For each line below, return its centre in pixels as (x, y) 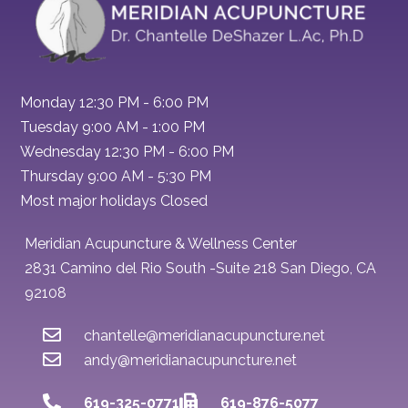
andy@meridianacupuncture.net (191, 360)
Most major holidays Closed (114, 200)
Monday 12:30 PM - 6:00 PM (115, 102)
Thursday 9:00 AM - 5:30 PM (116, 176)
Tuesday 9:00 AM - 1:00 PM (113, 127)
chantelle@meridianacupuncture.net (205, 335)
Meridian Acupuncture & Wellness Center (161, 243)
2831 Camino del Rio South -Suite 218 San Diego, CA (201, 268)
